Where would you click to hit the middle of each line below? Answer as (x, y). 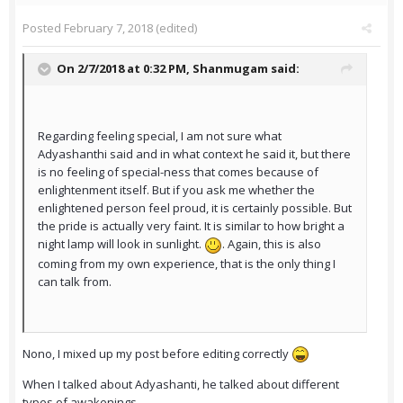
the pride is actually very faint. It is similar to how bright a (191, 226)
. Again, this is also (272, 244)
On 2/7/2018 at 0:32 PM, (125, 69)
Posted (43, 28)
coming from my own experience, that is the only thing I (187, 263)
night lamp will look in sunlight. (121, 244)
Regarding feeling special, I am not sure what (160, 136)
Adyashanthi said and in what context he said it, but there (194, 154)
